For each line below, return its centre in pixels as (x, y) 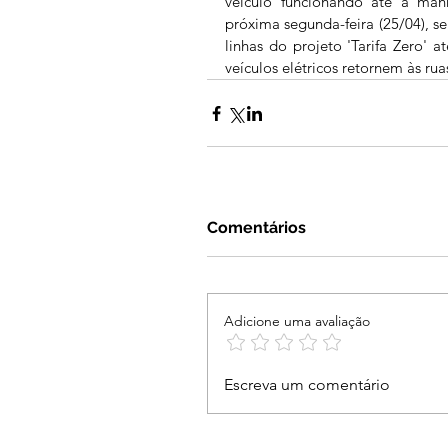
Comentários (256, 228)
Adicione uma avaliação (297, 321)
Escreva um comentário (307, 385)
